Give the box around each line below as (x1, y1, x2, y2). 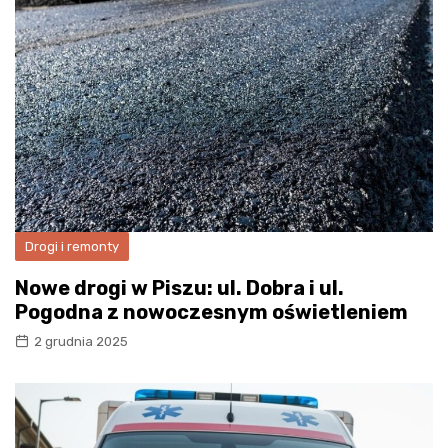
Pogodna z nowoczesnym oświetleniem (15, 300, 408, 325)
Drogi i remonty (25, 239, 119, 255)
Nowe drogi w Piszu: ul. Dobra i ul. (15, 276, 344, 301)
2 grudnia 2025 (34, 334, 128, 350)
